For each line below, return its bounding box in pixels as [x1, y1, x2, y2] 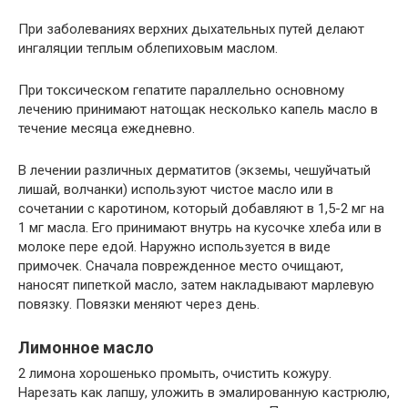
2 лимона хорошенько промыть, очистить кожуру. [18, 364, 331, 382]
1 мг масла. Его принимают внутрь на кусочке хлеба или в [18, 219, 382, 236]
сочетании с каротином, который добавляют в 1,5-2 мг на [18, 199, 384, 217]
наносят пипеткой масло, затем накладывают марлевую [18, 276, 374, 293]
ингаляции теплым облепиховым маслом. [18, 39, 278, 56]
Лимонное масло [18, 337, 154, 357]
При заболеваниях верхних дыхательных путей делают [18, 20, 364, 37]
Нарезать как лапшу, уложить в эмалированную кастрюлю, [18, 383, 390, 401]
